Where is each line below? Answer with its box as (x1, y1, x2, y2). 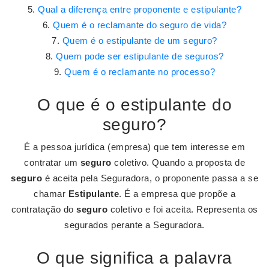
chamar (34, 189, 68, 199)
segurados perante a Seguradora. (64, 220, 205, 230)
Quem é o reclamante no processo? (64, 67, 216, 77)
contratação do (11, 204, 76, 214)
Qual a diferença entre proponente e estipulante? (38, 4, 242, 14)
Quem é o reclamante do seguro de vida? (53, 20, 227, 30)
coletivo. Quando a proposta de (111, 157, 245, 168)
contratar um (24, 157, 80, 168)
